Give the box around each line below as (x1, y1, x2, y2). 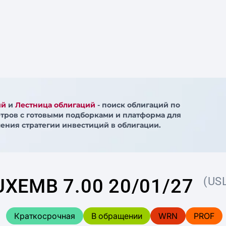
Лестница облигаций (15, 100, 95, 109)
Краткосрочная (14, 211, 75, 221)
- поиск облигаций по (95, 100, 180, 109)
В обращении (91, 211, 142, 221)
